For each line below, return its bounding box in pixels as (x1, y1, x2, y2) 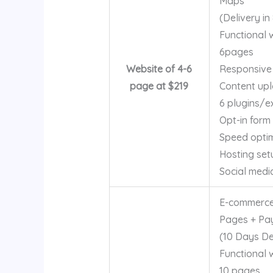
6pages (219, 45, 253, 58)
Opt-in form (219, 113, 271, 126)
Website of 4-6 (126, 62, 193, 75)
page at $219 (130, 79, 189, 92)
